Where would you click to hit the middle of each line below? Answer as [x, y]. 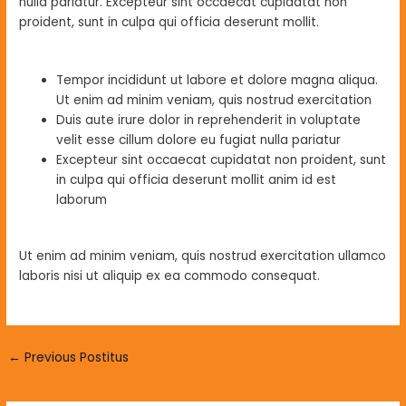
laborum [82, 199]
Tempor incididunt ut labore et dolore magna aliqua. [217, 80]
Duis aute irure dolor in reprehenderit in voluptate [209, 120]
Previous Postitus [75, 358]
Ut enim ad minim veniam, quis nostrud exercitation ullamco [203, 256]
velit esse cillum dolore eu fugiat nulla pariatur [199, 140]
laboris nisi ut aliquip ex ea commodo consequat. [170, 276]
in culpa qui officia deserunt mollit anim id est [197, 179]
